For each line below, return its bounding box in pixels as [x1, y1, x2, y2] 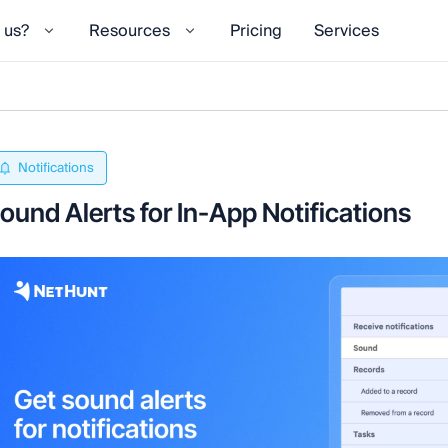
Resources [89, 16, 170, 45]
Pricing [230, 16, 282, 45]
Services [314, 16, 379, 45]
